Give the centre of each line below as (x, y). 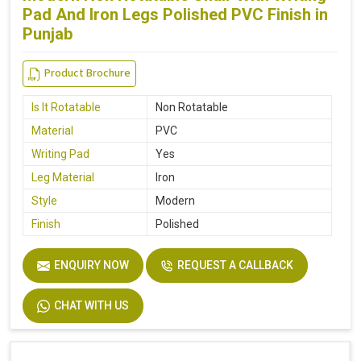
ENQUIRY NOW (91, 266)
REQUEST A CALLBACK (235, 266)
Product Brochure (87, 74)
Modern (175, 201)
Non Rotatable (192, 108)
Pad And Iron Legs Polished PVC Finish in (175, 15)
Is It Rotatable (66, 108)
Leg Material (63, 178)
